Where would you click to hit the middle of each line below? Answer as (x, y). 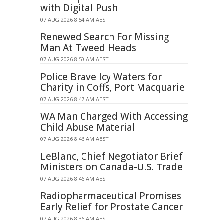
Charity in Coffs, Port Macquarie (112, 87)
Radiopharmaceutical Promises (111, 196)
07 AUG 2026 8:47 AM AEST (74, 99)
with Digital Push (79, 8)
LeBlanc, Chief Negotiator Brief (111, 156)
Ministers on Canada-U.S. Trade (111, 167)
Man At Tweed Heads (88, 48)
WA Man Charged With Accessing (114, 116)
